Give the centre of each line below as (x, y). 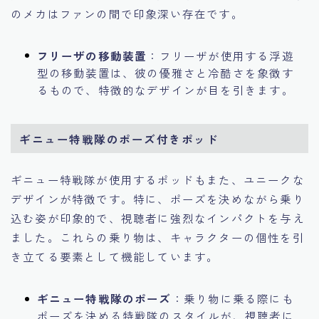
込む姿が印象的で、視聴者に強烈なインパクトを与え (158, 218)
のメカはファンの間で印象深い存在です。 (127, 13)
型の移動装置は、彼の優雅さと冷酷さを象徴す (165, 72)
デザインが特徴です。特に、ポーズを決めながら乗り (158, 199)
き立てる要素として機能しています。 (115, 257)
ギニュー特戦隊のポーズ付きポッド (119, 138)
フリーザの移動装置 (92, 55)
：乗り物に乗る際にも (232, 299)
